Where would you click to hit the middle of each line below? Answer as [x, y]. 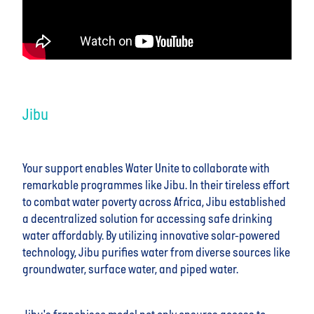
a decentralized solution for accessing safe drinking [148, 220]
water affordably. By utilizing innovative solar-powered [151, 237]
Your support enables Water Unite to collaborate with [146, 170]
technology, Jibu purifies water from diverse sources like [156, 254]
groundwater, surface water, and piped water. [130, 271]
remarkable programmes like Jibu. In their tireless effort [156, 186]
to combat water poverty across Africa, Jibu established [154, 203]
